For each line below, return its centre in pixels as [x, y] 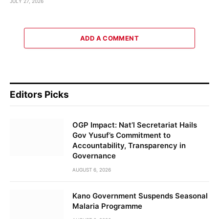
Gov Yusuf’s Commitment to [121, 135]
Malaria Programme [107, 206]
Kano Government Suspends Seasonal [140, 196]
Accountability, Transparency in [129, 146]
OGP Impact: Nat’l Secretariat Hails [135, 125]
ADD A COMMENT [109, 38]
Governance [94, 156]
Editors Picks [39, 95]
